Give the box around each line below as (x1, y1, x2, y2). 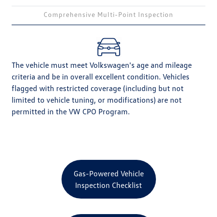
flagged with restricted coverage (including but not (12, 83, 184, 93)
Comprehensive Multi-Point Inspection (44, 10, 173, 19)
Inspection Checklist (75, 180, 142, 190)
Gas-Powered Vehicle (73, 169, 144, 179)
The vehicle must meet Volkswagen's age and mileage (12, 60, 192, 70)
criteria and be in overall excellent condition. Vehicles (12, 72, 189, 82)
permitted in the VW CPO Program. (12, 107, 130, 117)
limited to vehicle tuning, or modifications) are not (12, 95, 182, 105)
